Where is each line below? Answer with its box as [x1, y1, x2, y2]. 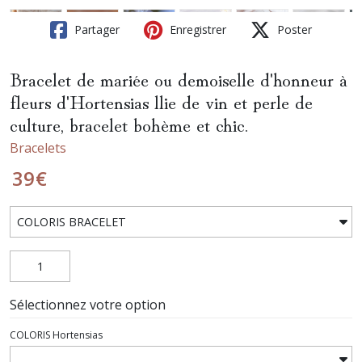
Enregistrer [166, 22, 226, 37]
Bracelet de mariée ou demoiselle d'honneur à [10, 64, 347, 92]
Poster [274, 22, 312, 37]
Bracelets [10, 139, 66, 157]
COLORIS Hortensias [10, 328, 103, 342]
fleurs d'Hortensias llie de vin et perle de [10, 86, 313, 115]
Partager [71, 22, 120, 37]
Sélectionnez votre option [10, 296, 166, 314]
